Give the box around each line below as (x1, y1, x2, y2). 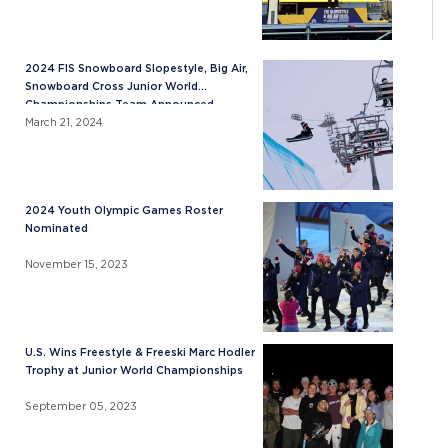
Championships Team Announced (25, 98, 214, 112)
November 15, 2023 (25, 258, 128, 272)
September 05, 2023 (25, 400, 137, 414)
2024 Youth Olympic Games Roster (25, 204, 223, 218)
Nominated (25, 222, 88, 236)
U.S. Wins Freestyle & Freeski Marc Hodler (25, 346, 255, 360)
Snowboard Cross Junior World (25, 80, 198, 94)
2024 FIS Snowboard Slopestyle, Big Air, (25, 62, 248, 76)
